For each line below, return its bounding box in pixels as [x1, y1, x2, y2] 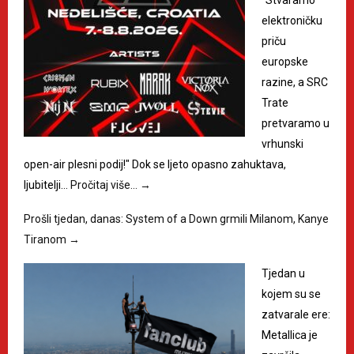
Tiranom [24, 232, 69, 246]
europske [262, 55, 308, 68]
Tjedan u [262, 266, 305, 280]
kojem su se [262, 287, 321, 300]
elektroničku [262, 13, 322, 27]
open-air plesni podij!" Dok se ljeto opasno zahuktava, [24, 157, 286, 171]
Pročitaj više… [70, 178, 140, 191]
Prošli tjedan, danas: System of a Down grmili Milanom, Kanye [24, 212, 329, 225]
